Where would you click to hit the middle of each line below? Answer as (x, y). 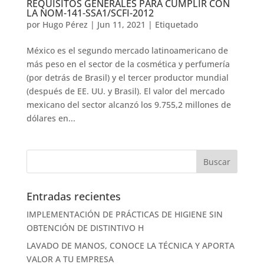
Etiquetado (176, 25)
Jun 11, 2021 (121, 25)
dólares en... (51, 118)
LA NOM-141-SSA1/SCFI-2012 (90, 13)
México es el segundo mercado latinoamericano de (127, 51)
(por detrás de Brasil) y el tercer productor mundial (127, 78)
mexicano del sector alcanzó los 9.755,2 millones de (128, 105)
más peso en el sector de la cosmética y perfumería (128, 64)
